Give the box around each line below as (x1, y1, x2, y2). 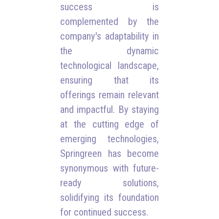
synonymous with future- (60, 162, 159, 174)
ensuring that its (60, 74, 159, 86)
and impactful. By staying (60, 104, 159, 115)
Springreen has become (60, 148, 159, 159)
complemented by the (60, 16, 159, 27)
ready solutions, (60, 177, 159, 189)
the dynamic (60, 45, 159, 57)
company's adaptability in (60, 30, 159, 42)
